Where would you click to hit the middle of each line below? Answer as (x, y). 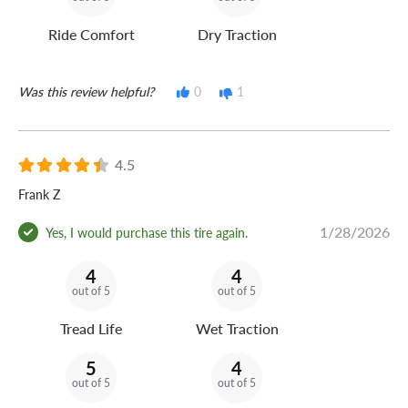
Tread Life (91, 329)
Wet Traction (237, 329)
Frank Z (39, 194)
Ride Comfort (91, 35)
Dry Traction (237, 35)
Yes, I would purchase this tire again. (147, 232)
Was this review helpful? (86, 92)
